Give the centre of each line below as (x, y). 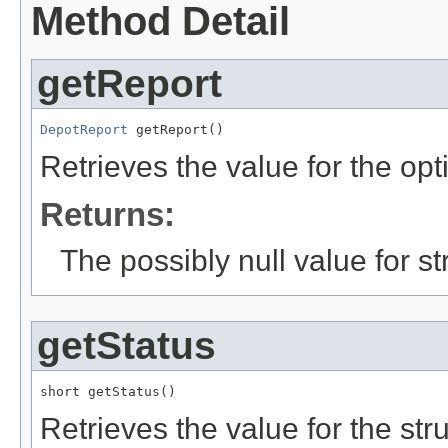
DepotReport (84, 130)
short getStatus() (108, 392)
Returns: (107, 215)
